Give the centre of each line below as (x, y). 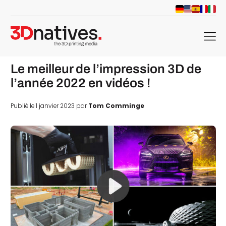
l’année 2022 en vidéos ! (80, 83)
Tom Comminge (116, 106)
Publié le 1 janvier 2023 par (49, 106)
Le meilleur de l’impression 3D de (106, 69)
